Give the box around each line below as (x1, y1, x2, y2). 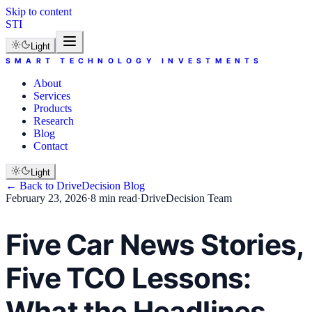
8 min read (91, 192, 137, 204)
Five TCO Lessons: (6, 260, 251, 295)
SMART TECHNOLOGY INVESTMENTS (6, 56, 263, 65)
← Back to (6, 180, 56, 192)
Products (33, 102, 72, 114)
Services (33, 90, 70, 102)
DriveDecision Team (141, 192, 232, 204)
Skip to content (6, 6, 72, 17)
